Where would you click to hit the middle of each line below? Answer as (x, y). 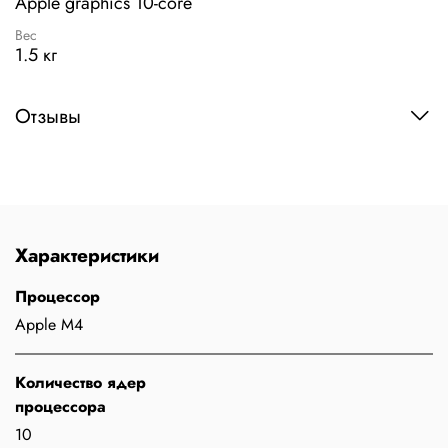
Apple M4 (49, 325)
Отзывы (48, 117)
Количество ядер (80, 383)
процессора (60, 407)
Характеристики (87, 255)
